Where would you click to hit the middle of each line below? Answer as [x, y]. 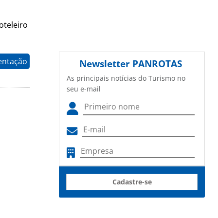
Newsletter [106, 64]
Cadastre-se [132, 182]
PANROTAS [157, 64]
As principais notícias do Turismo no [126, 78]
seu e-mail [84, 89]
